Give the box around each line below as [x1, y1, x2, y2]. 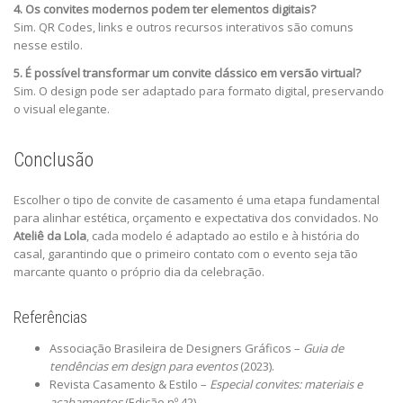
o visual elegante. [13, 100, 110, 117]
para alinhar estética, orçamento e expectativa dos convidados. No [13, 209, 379, 226]
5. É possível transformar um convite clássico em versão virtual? [13, 64, 361, 81]
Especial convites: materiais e [210, 375, 363, 392]
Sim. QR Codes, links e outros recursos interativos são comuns [13, 18, 354, 35]
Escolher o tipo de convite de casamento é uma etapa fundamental [13, 191, 380, 208]
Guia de [303, 339, 344, 356]
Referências [13, 307, 87, 327]
